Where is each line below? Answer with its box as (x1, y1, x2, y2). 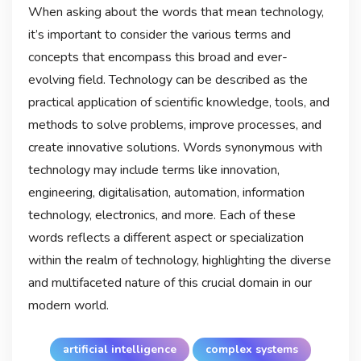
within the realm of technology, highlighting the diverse (27, 251, 331, 270)
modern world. (27, 297, 109, 315)
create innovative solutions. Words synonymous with (27, 139, 322, 157)
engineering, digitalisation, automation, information (27, 184, 305, 202)
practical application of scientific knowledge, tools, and (27, 93, 330, 112)
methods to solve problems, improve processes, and (27, 116, 322, 135)
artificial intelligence (63, 342, 177, 358)
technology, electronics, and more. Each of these (27, 206, 296, 225)
